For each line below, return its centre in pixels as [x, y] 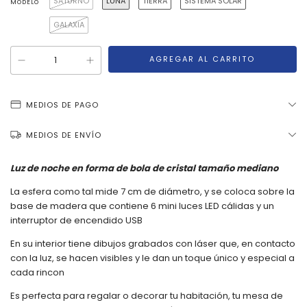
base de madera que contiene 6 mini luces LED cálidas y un [142, 206]
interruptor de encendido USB [76, 220]
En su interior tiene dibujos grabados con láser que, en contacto [153, 244]
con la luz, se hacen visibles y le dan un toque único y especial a [152, 258]
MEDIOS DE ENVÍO [64, 135]
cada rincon [37, 272]
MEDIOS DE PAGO [63, 105]
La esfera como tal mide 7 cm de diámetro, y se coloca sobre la [152, 192]
